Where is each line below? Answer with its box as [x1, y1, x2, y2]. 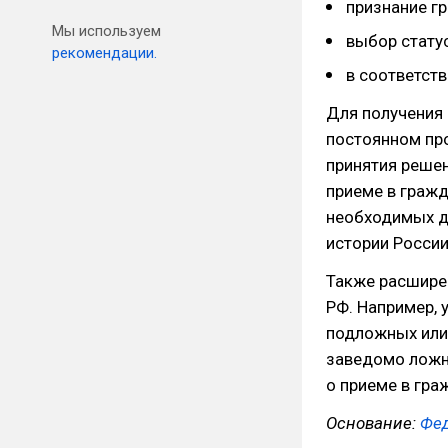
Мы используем [52, 22, 161, 40]
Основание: [326, 413, 420, 433]
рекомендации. [52, 44, 157, 62]
